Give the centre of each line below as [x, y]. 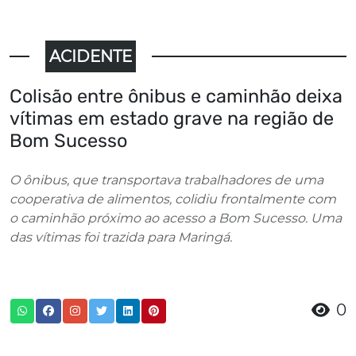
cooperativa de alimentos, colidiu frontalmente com [173, 199]
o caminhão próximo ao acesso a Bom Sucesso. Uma [176, 219]
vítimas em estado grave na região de [172, 119]
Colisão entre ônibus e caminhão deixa [176, 97]
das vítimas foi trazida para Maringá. [121, 238]
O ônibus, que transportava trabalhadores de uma [166, 180]
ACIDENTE [90, 57]
